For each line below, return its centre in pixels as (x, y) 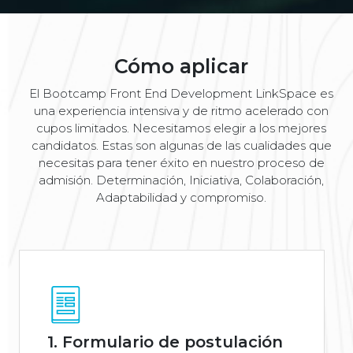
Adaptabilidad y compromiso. (181, 198)
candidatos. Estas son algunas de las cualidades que (181, 146)
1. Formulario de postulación (165, 342)
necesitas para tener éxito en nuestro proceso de (181, 163)
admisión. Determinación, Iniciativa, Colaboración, (181, 180)
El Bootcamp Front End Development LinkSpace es (181, 94)
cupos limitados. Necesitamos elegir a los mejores (181, 128)
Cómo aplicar (181, 67)
